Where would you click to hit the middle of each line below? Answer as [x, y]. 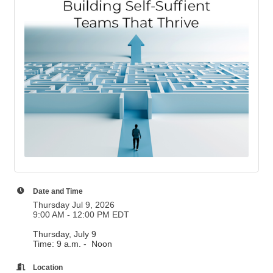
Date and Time [58, 191]
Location [48, 267]
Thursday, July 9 [65, 234]
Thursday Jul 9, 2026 [74, 205]
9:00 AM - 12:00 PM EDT [81, 214]
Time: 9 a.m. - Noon [73, 244]
